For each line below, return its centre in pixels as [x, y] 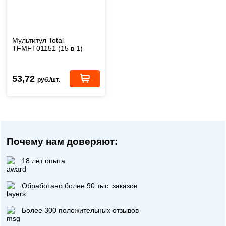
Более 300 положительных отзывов [80, 210]
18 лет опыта [44, 161]
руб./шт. [49, 79]
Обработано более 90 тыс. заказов [80, 185]
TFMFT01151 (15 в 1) [47, 48]
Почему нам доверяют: [62, 142]
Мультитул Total [38, 40]
